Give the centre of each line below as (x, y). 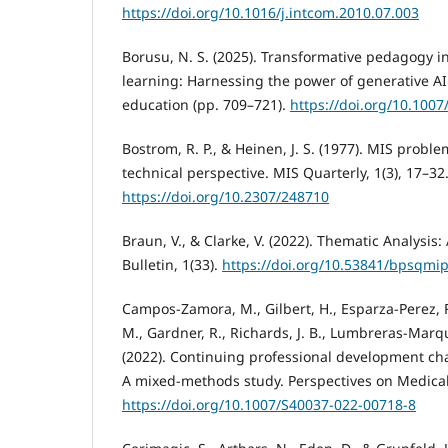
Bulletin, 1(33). (172, 264)
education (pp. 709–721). (206, 104)
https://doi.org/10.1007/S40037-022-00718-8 (269, 404)
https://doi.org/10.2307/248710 (225, 196)
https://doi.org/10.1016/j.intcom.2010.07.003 (270, 12)
